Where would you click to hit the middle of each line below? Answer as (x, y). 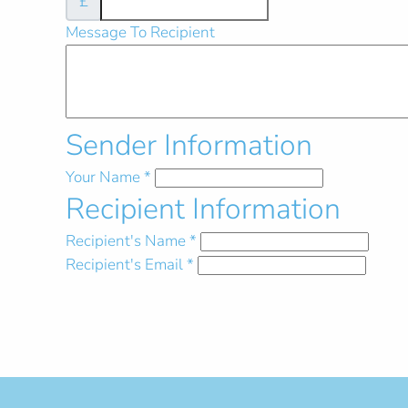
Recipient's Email (124, 264)
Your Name (103, 177)
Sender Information (189, 145)
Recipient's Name (126, 240)
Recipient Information (203, 209)
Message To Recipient (140, 32)
